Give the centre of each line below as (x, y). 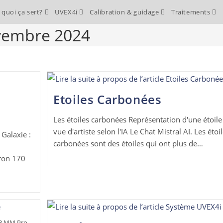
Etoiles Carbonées (108, 100)
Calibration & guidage (125, 12)
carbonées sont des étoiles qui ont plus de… (128, 144)
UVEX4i (67, 12)
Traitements (192, 12)
